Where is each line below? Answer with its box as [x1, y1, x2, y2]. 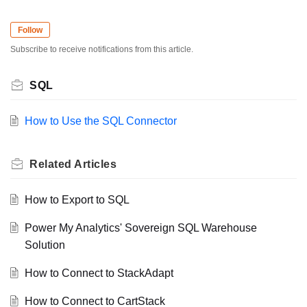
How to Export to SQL [24, 193, 130, 206]
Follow [18, 25, 42, 35]
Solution [24, 238, 65, 251]
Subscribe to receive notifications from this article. [10, 44, 193, 54]
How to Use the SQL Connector [24, 114, 177, 127]
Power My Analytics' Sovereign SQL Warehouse [24, 221, 257, 234]
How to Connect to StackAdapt [24, 267, 173, 279]
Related [29, 158, 74, 170]
